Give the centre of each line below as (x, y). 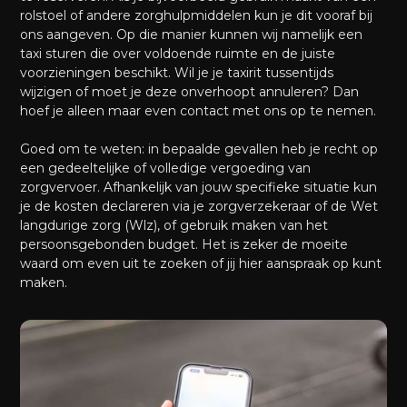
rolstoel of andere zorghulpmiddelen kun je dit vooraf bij (197, 16)
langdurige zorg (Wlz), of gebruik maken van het (174, 226)
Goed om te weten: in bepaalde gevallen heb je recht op (199, 149)
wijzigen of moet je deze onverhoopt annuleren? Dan (190, 92)
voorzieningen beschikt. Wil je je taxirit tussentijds (177, 73)
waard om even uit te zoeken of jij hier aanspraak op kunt (201, 264)
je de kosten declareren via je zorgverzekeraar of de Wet (199, 207)
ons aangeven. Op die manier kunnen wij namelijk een (192, 35)
